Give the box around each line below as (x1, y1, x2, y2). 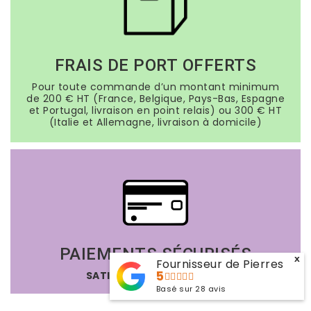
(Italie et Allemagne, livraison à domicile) (49, 115, 262, 130)
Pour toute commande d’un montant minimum (32, 80, 279, 94)
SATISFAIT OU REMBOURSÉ (85, 268, 226, 283)
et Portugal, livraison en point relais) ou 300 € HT (28, 103, 283, 118)
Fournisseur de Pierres (155, 256, 284, 272)
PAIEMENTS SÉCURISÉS (59, 244, 252, 264)
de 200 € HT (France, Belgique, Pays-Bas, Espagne (26, 92, 285, 106)
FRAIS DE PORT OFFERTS (54, 56, 257, 76)
